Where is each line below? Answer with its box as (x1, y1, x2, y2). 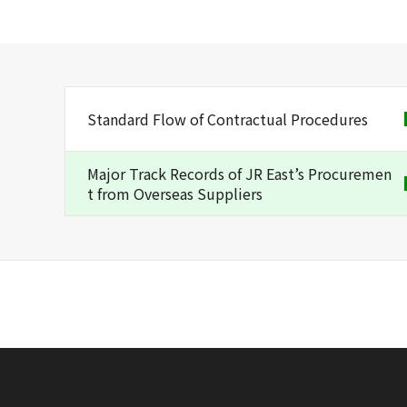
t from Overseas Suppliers (87, 183, 263, 204)
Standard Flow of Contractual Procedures (87, 108, 368, 130)
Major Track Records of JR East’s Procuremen (87, 163, 392, 184)
